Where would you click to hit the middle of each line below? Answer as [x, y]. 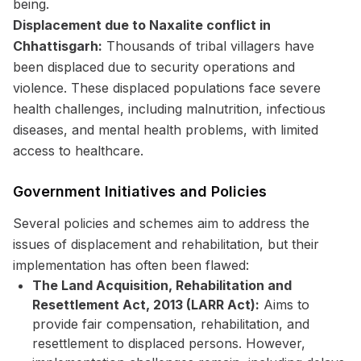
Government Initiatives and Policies [140, 191]
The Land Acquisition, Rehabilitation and [162, 285]
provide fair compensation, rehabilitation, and [171, 324]
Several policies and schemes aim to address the [161, 223]
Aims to [284, 305]
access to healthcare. [78, 151]
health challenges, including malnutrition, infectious [169, 109]
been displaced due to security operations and [154, 67]
